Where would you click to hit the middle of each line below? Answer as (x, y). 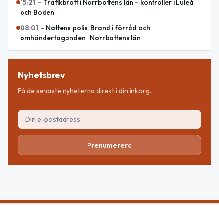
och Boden (37, 12)
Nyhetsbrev (41, 75)
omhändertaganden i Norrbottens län (80, 38)
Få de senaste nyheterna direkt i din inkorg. (84, 91)
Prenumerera (109, 145)
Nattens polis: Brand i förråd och (98, 28)
